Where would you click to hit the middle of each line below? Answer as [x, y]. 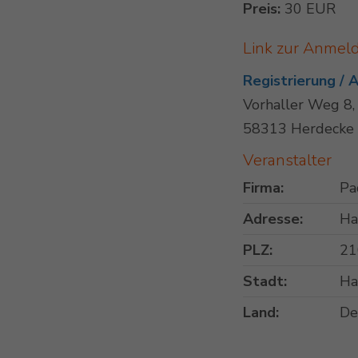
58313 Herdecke [299, 129]
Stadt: [265, 282]
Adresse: [273, 219]
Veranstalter [288, 161]
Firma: [264, 188]
